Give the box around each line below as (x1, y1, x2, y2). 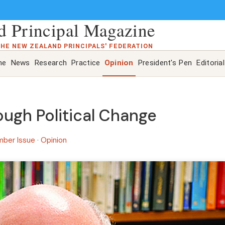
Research (34, 58, 67, 68)
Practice (71, 58, 100, 68)
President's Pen (137, 58, 192, 68)
